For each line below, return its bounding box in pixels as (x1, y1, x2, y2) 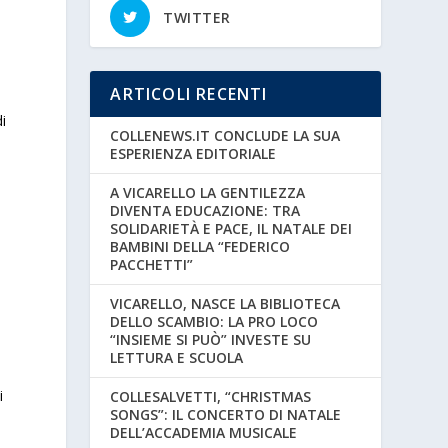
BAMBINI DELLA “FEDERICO (110, 236, 291, 256)
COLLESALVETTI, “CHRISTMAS (110, 386, 312, 406)
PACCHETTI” (110, 254, 194, 274)
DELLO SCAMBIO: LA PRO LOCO (110, 311, 319, 331)
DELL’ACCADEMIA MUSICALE (110, 422, 298, 442)
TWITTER (163, 7, 231, 27)
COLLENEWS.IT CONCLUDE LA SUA (110, 125, 341, 145)
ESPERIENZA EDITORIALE (110, 143, 277, 163)
